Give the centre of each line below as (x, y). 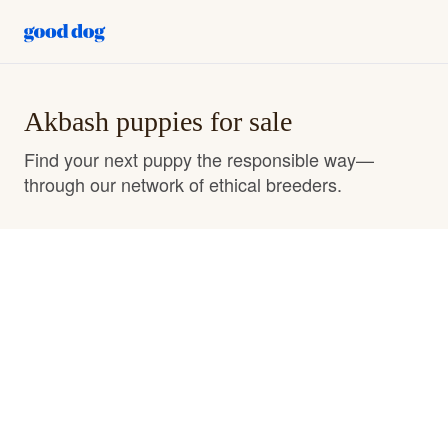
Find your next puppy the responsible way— (199, 159)
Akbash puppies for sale (158, 121)
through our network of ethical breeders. (183, 184)
